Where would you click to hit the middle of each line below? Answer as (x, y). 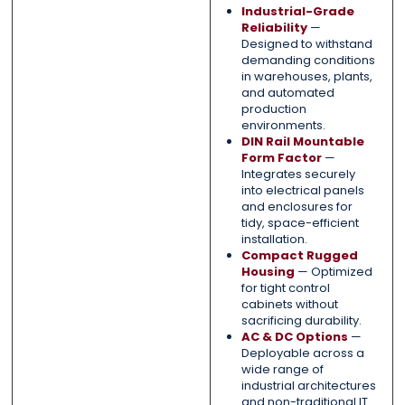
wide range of (282, 370)
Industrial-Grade (297, 12)
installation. (274, 240)
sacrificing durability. (301, 321)
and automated (287, 93)
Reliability (274, 28)
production (273, 109)
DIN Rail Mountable (302, 142)
